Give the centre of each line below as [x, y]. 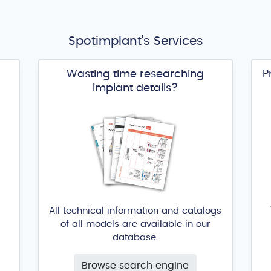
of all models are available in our [135, 224]
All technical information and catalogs [135, 211]
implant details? [135, 88]
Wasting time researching [135, 74]
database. [135, 237]
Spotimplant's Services [135, 41]
